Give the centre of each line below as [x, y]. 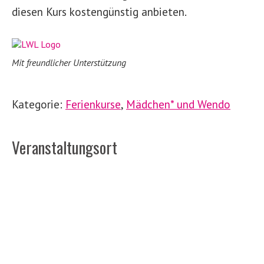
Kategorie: [39, 104]
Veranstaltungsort [65, 148]
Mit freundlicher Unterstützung [69, 63]
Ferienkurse [93, 104]
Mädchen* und [160, 104]
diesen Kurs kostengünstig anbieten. [99, 12]
